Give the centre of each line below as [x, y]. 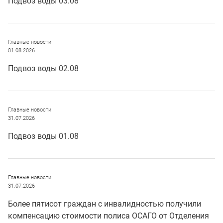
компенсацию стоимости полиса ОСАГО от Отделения [109, 216]
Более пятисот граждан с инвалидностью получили [105, 204]
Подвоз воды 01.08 [43, 136]
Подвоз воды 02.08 [43, 68]
